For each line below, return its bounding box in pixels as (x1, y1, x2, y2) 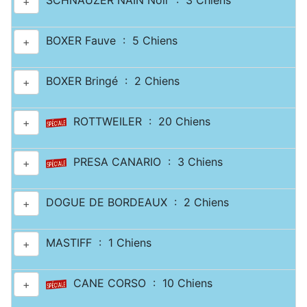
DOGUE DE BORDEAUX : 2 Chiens (39, 195, 229, 210)
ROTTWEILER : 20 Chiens (66, 114, 210, 129)
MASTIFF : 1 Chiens (39, 236, 151, 250)
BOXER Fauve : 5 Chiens (39, 34, 177, 48)
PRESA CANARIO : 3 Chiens (66, 155, 223, 169)
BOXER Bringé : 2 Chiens (39, 74, 180, 88)
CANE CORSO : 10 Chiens (66, 276, 212, 291)
